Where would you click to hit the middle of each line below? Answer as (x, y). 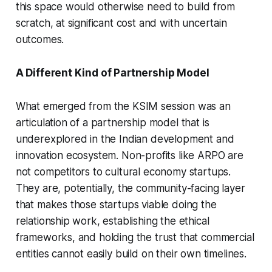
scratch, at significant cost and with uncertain (121, 23)
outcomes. (40, 40)
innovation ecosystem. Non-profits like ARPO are (129, 156)
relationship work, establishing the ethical (112, 221)
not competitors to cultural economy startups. (123, 172)
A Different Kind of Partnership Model (112, 73)
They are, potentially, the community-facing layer (130, 189)
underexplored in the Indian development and (125, 139)
